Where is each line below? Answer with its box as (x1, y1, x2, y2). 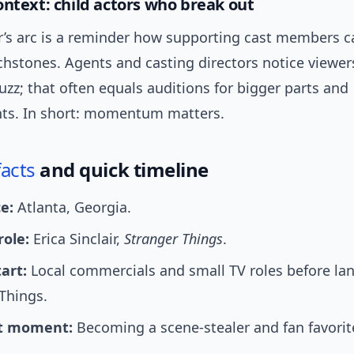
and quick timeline (35, 156, 209, 183)
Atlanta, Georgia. (13, 198, 131, 217)
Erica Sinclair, (29, 229, 124, 248)
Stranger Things (124, 229, 223, 248)
